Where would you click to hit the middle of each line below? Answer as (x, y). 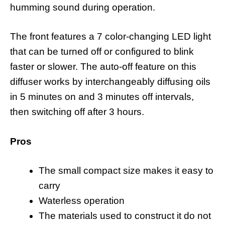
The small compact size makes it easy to (126, 171)
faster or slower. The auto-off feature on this (103, 67)
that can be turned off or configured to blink (102, 52)
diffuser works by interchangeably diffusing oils (110, 82)
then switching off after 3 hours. (77, 112)
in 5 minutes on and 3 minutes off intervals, (102, 97)
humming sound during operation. (83, 7)
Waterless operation (82, 201)
